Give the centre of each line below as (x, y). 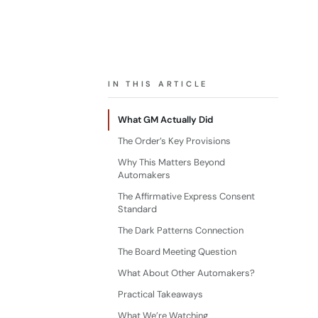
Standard (137, 209)
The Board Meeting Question (177, 252)
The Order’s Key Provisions (174, 141)
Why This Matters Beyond (171, 162)
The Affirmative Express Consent (186, 196)
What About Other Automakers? (186, 273)
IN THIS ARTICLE (158, 84)
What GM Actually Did (165, 120)
